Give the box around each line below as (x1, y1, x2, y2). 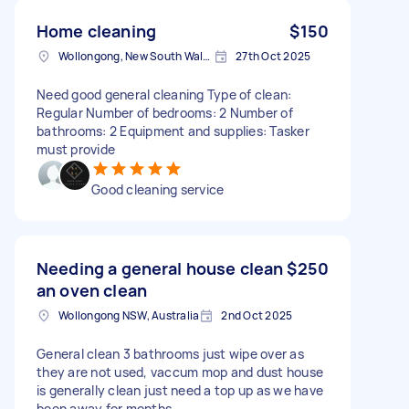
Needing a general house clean (37, 257, 284, 279)
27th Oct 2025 (236, 47, 311, 64)
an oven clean (37, 278, 147, 301)
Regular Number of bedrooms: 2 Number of (37, 103, 293, 121)
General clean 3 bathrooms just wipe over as (37, 344, 304, 362)
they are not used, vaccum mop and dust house (37, 362, 323, 381)
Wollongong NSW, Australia (58, 307, 200, 323)
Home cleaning (37, 19, 156, 42)
